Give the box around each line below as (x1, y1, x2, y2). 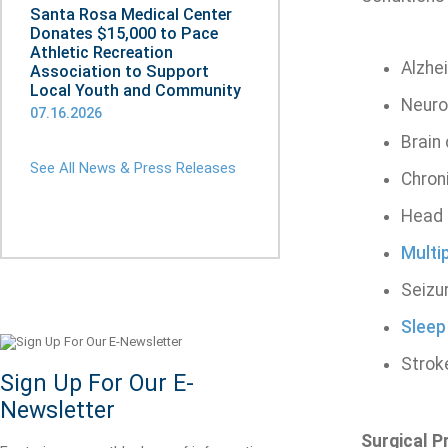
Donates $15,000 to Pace (30, 24, 218, 43)
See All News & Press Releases (30, 159, 236, 177)
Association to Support (30, 62, 209, 81)
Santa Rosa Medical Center (30, 5, 232, 24)
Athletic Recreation (30, 43, 173, 62)
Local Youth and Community (30, 81, 241, 100)
